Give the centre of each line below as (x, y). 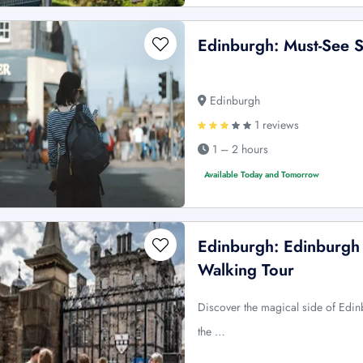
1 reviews (275, 125)
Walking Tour (246, 271)
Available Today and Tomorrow (262, 175)
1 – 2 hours (239, 149)
